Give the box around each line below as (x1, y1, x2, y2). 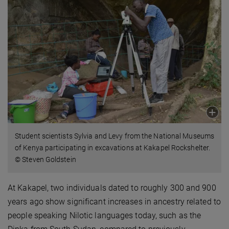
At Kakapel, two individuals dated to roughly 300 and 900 (8, 183, 216, 193)
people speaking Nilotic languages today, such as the (8, 211, 201, 221)
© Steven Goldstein (15, 155, 76, 164)
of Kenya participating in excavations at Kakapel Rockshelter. (15, 144, 211, 152)
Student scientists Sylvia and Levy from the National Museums (15, 132, 215, 141)
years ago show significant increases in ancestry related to (8, 197, 221, 207)
